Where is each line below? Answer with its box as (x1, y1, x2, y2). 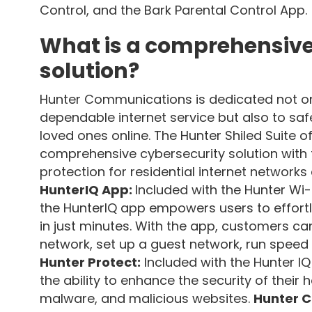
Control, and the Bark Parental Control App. (40, 1, 307, 19)
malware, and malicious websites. (40, 290, 253, 307)
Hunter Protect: (40, 253, 141, 271)
